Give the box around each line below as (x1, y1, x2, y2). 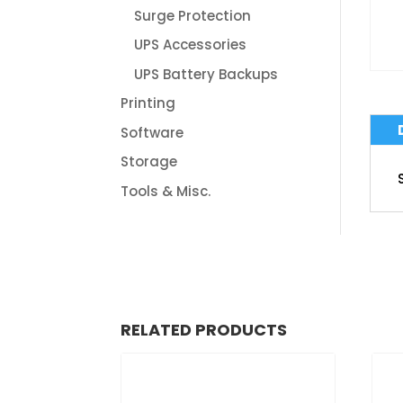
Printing (121, 94, 176, 113)
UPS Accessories (134, 35, 247, 55)
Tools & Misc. (121, 181, 211, 201)
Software (121, 122, 184, 142)
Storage (121, 152, 178, 172)
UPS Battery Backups (134, 64, 279, 84)
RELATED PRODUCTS (121, 318, 288, 341)
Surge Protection (134, 5, 252, 25)
